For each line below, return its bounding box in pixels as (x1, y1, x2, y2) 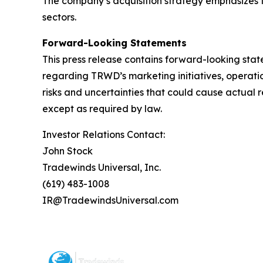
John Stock (42, 145, 93, 157)
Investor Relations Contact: (42, 129, 165, 141)
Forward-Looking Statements (42, 37, 187, 49)
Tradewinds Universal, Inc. (42, 161, 161, 174)
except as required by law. (42, 103, 162, 115)
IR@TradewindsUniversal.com (42, 194, 178, 207)
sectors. (42, 11, 76, 23)
